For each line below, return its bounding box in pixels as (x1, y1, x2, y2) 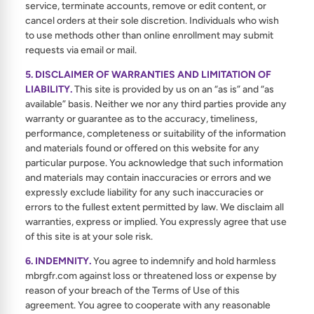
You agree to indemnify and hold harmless (91, 255, 276, 267)
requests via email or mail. (25, 44, 137, 56)
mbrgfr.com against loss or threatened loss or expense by (25, 270, 277, 282)
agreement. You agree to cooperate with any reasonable (25, 299, 271, 311)
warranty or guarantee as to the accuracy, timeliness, (25, 113, 257, 125)
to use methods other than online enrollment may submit (25, 29, 273, 41)
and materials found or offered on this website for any (25, 142, 259, 154)
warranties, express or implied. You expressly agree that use (25, 216, 287, 228)
